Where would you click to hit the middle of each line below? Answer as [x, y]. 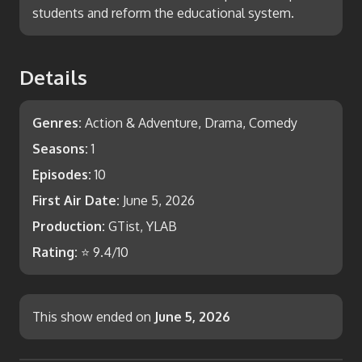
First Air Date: [76, 200]
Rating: [55, 252]
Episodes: [62, 175]
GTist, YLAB [143, 226]
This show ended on [92, 317]
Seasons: [60, 149]
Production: [69, 226]
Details [53, 77]
